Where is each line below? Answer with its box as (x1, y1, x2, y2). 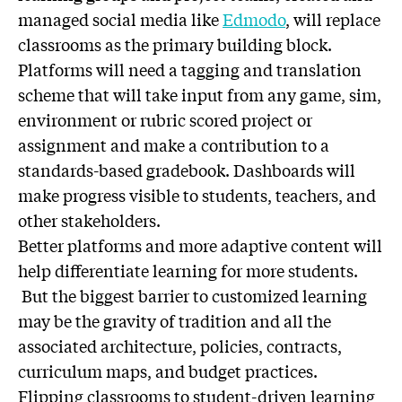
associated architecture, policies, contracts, (18, 334, 342, 357)
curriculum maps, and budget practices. (18, 359, 318, 382)
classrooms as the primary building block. (18, 32, 332, 56)
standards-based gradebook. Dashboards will (18, 158, 355, 181)
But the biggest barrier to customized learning (18, 284, 367, 307)
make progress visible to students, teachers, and (18, 183, 376, 206)
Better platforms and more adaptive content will (18, 233, 382, 257)
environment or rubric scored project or (18, 108, 312, 131)
